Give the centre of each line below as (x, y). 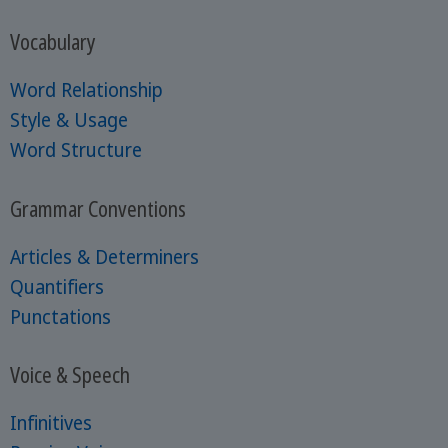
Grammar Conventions (97, 208)
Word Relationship (86, 90)
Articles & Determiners (104, 256)
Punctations (60, 316)
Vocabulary (52, 42)
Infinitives (50, 423)
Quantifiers (56, 286)
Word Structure (75, 150)
